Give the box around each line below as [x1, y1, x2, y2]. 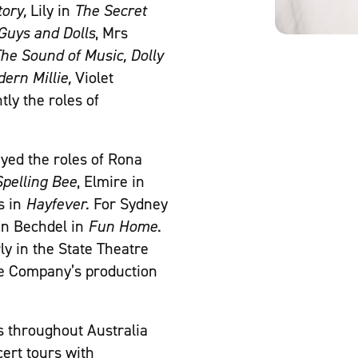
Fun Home [88, 217, 157, 237]
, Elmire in [77, 172, 145, 192]
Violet [75, 68, 113, 88]
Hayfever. [26, 194, 93, 214]
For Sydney [93, 194, 168, 214]
